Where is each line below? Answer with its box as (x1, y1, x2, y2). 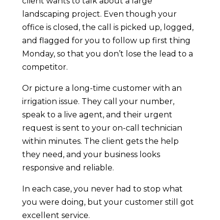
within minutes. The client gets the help (22, 137, 179, 146)
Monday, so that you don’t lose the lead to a (22, 49, 193, 59)
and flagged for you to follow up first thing (22, 36, 191, 46)
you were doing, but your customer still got (22, 197, 194, 207)
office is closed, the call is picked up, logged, (22, 23, 193, 32)
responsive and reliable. (22, 163, 114, 173)
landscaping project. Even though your (22, 9, 177, 19)
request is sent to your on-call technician (22, 123, 182, 133)
